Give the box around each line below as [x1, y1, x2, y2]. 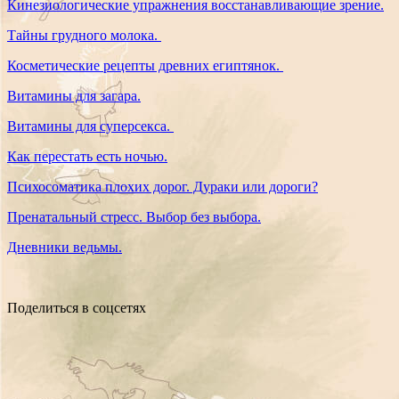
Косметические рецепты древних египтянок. [7, 57, 283, 73]
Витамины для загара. [7, 87, 141, 103]
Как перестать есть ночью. [7, 148, 167, 164]
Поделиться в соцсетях [7, 299, 146, 315]
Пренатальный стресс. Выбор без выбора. [7, 208, 261, 224]
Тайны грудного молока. [7, 27, 161, 43]
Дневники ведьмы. [7, 239, 122, 255]
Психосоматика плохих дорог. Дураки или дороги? [7, 178, 318, 194]
